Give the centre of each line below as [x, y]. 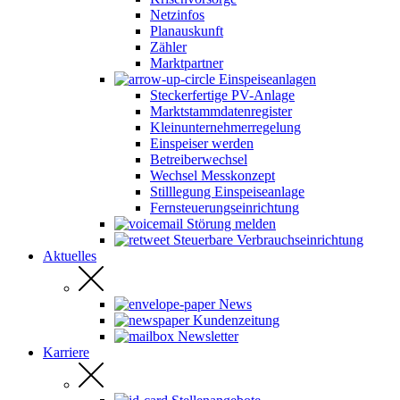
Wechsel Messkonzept [212, 175]
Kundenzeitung [236, 320]
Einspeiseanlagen [267, 79]
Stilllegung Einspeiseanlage [227, 192]
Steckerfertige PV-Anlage [222, 95]
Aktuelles [70, 256]
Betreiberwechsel [199, 159]
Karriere [66, 352]
